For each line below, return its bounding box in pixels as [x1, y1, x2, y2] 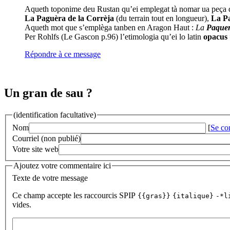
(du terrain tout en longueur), [114, 13, 211, 23]
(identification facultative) [13, 110, 96, 120]
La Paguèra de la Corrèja [25, 13, 114, 23]
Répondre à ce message [25, 49, 101, 59]
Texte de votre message [12, 173, 88, 182]
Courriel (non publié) [12, 133, 81, 143]
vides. [12, 200, 31, 209]
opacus [203, 32, 227, 41]
